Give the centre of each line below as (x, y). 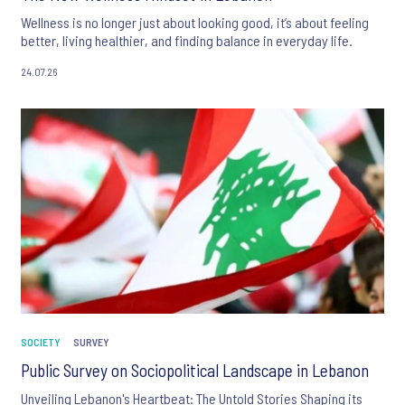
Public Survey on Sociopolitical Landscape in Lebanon (195, 371)
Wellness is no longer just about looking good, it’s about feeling (195, 22)
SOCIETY (41, 342)
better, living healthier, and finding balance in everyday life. (187, 40)
